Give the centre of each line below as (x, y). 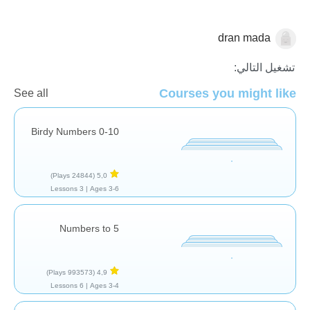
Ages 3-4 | (104, 285)
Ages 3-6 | (104, 188)
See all (31, 93)
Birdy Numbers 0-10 (75, 131)
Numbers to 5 (89, 228)
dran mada (244, 37)
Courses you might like (228, 93)
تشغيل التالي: (264, 67)
